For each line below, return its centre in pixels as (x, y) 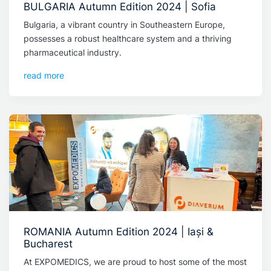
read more (44, 75)
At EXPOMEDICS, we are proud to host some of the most (135, 262)
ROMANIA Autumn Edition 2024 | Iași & (119, 232)
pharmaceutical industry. (73, 52)
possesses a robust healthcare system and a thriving (128, 38)
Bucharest (48, 244)
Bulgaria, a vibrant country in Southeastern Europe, (124, 24)
